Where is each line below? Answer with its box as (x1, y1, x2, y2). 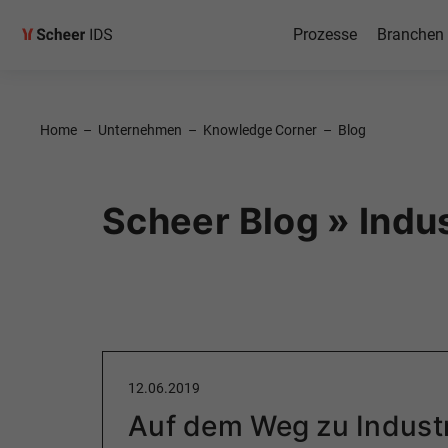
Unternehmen (98, 122, 182, 138)
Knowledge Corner (203, 122, 317, 138)
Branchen (376, 25, 444, 44)
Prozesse (292, 25, 357, 44)
